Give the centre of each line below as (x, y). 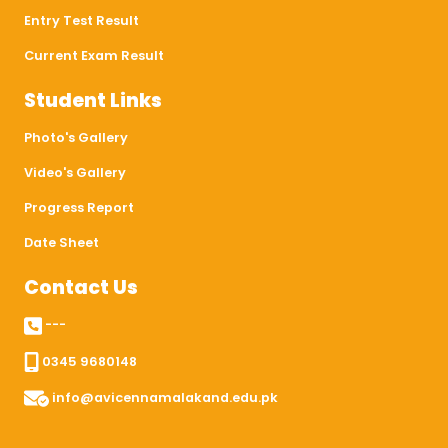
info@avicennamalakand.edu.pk (163, 397)
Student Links (93, 101)
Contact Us (81, 288)
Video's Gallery (75, 173)
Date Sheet (61, 243)
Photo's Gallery (76, 138)
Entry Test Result (81, 21)
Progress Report (79, 208)
